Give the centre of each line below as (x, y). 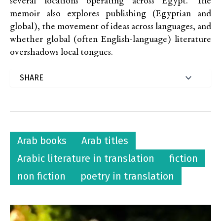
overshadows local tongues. (61, 53)
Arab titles (105, 141)
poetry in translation (127, 176)
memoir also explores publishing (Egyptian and (110, 14)
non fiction (41, 176)
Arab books (42, 141)
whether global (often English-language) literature (110, 40)
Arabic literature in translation (86, 158)
